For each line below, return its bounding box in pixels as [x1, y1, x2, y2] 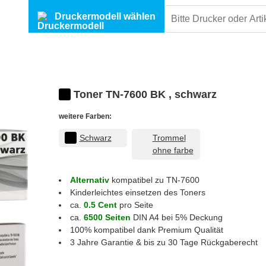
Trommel [152, 133, 186, 142]
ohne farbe [152, 145, 194, 155]
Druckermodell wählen [55, 11, 156, 21]
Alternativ [69, 175, 109, 185]
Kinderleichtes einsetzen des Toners [69, 188, 205, 197]
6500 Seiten [83, 213, 131, 222]
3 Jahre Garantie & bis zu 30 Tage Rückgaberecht [69, 237, 258, 247]
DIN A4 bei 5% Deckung [130, 213, 223, 222]
